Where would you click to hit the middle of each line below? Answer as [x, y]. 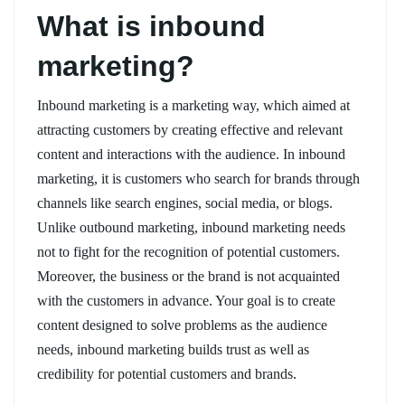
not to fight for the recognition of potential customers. [188, 251]
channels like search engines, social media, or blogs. [185, 202]
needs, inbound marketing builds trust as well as [173, 349]
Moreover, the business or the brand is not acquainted [188, 276]
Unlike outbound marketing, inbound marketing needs [191, 227]
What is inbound [151, 26]
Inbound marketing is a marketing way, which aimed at [193, 105]
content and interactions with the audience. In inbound [191, 154]
